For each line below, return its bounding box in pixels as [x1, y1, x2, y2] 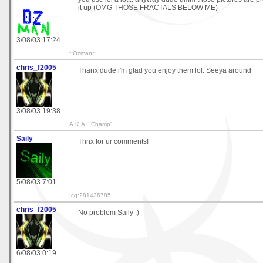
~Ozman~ [69, 50, 96, 57]
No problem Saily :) [78, 208, 139, 217]
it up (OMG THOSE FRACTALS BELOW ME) [78, 4, 218, 12]
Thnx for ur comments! [78, 137, 149, 146]
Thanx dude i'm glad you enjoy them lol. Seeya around [78, 66, 251, 75]
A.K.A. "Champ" [69, 121, 113, 128]
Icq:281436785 [69, 192, 111, 199]
